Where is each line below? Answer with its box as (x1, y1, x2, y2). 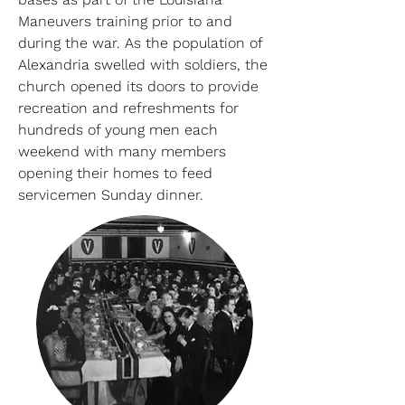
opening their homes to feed (18, 165, 212, 182)
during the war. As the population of (18, 34, 262, 52)
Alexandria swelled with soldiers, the (18, 56, 268, 73)
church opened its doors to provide (18, 78, 259, 95)
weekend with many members (18, 143, 226, 160)
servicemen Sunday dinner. (18, 186, 203, 203)
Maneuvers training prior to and (18, 13, 232, 30)
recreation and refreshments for (18, 99, 239, 117)
